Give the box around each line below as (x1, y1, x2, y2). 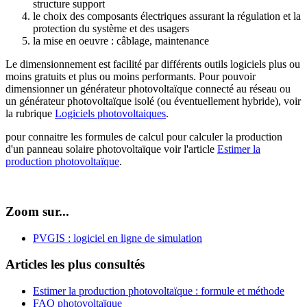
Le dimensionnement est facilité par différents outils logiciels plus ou (5, 58, 300, 71)
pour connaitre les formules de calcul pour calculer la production (5, 131, 282, 143)
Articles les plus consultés (5, 257, 145, 272)
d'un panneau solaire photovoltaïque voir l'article (5, 143, 217, 156)
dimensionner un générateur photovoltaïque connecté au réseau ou (5, 83, 291, 95)
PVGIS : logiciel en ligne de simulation (33, 232, 202, 244)
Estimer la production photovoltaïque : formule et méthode (33, 285, 284, 297)
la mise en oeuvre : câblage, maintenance (33, 35, 209, 47)
